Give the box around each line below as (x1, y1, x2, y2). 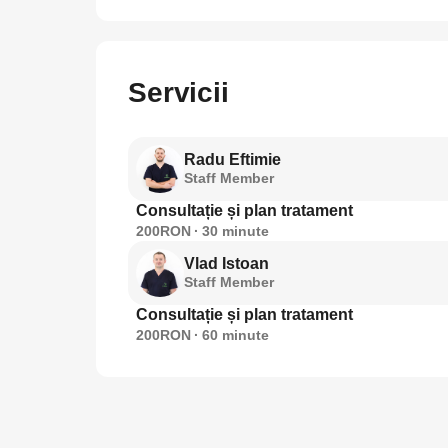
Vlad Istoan (184, 255, 269, 273)
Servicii (128, 77, 229, 109)
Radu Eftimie (184, 151, 281, 169)
